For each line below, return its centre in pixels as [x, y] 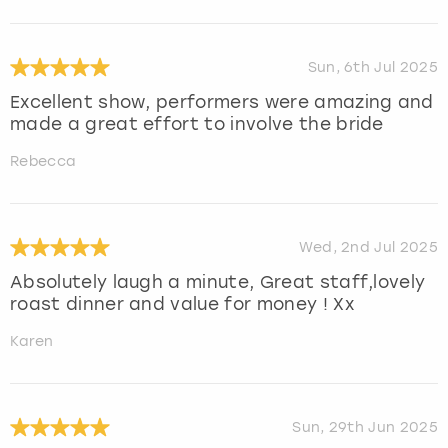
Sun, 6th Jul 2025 [372, 68]
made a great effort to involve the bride [197, 123]
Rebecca [43, 161]
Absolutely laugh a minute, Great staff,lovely [218, 281]
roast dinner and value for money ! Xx [182, 303]
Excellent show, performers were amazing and [222, 101]
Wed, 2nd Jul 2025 [368, 248]
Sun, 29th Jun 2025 [365, 428]
